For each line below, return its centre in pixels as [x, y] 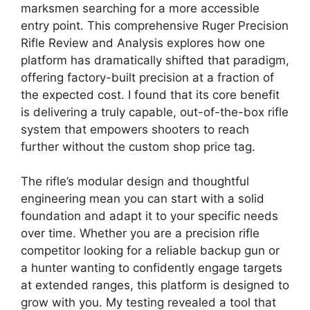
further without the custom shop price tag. [138, 146]
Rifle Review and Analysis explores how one [143, 43]
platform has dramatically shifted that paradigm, [155, 60]
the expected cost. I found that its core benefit [150, 94]
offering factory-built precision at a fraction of [147, 77]
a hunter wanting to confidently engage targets [152, 268]
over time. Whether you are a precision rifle [140, 233]
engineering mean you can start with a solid [143, 199]
